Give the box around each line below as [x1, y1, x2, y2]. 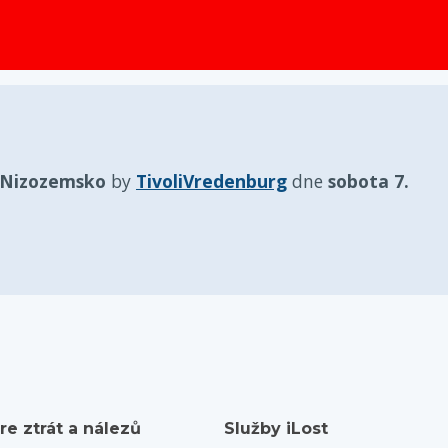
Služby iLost [224, 419, 328, 438]
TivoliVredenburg [136, 169, 287, 193]
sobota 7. [328, 169, 409, 193]
